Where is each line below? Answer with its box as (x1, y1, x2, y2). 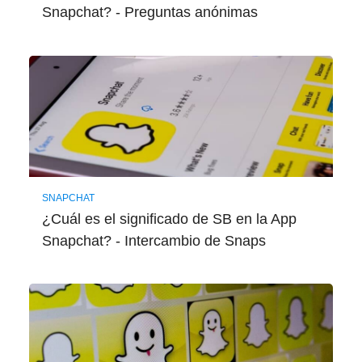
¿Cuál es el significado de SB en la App (41, 210, 297, 227)
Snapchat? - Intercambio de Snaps (41, 232, 266, 249)
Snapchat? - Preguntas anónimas (41, 3, 258, 20)
